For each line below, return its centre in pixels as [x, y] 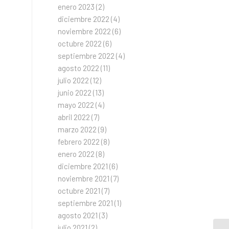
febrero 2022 [79, 142]
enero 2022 [76, 154]
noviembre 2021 [84, 178]
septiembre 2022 [86, 56]
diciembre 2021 [83, 166]
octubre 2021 [79, 191]
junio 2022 [75, 93]
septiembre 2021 [86, 203]
